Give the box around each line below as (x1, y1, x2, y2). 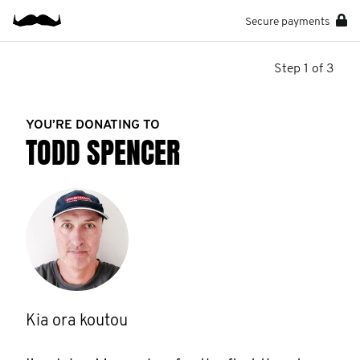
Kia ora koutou (26, 313, 128, 329)
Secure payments (245, 15, 329, 28)
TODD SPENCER (26, 132, 180, 174)
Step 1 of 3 (274, 63, 334, 76)
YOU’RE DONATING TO (26, 119, 160, 132)
